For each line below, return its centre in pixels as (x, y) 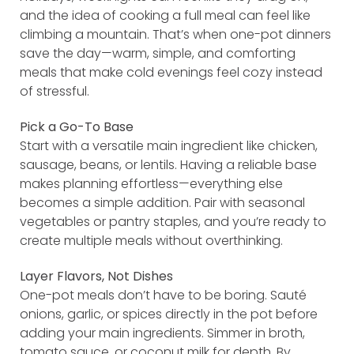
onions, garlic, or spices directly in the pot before (169, 314)
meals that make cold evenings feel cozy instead (171, 72)
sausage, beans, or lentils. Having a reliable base (168, 164)
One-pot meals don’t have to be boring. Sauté (163, 295)
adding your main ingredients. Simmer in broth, (162, 333)
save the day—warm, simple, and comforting (158, 53)
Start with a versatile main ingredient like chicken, (169, 145)
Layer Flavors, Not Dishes (96, 276)
